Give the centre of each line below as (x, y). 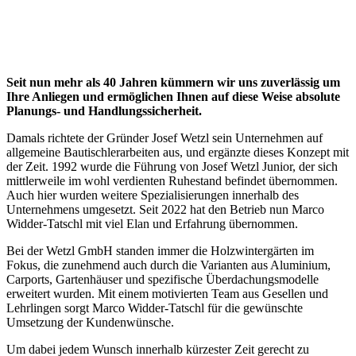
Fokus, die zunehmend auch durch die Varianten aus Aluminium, (168, 265)
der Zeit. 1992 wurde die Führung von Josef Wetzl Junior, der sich (172, 166)
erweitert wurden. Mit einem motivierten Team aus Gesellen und (167, 294)
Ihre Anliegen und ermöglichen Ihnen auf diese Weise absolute (173, 97)
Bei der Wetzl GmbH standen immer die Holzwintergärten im (160, 251)
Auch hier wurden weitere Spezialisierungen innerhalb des (153, 195)
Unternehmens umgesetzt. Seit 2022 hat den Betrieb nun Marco (165, 209)
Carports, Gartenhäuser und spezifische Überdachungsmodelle (163, 279)
